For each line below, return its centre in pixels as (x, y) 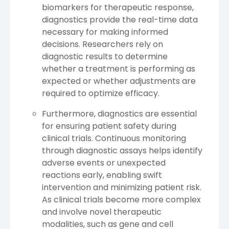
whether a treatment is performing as (119, 68)
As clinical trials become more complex (121, 199)
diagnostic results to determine (105, 56)
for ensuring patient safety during (109, 126)
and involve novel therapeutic (102, 212)
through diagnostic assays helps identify (122, 150)
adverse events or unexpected (104, 163)
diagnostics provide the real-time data (120, 19)
